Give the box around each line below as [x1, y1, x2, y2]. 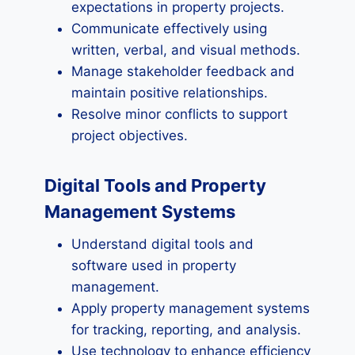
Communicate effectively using [71, 21, 267, 36]
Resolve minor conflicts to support [71, 106, 288, 122]
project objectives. [71, 128, 188, 143]
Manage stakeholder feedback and [71, 63, 295, 79]
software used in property [71, 258, 236, 273]
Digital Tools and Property [44, 175, 266, 196]
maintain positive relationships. [71, 85, 268, 101]
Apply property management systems [71, 300, 310, 316]
